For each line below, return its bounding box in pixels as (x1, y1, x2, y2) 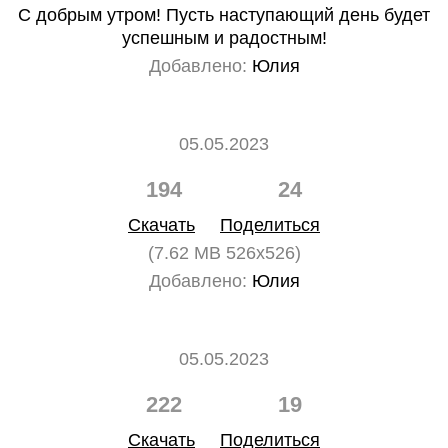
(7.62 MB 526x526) (147, 243, 301, 263)
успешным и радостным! (121, 28, 327, 48)
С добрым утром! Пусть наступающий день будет (18, 5, 430, 25)
